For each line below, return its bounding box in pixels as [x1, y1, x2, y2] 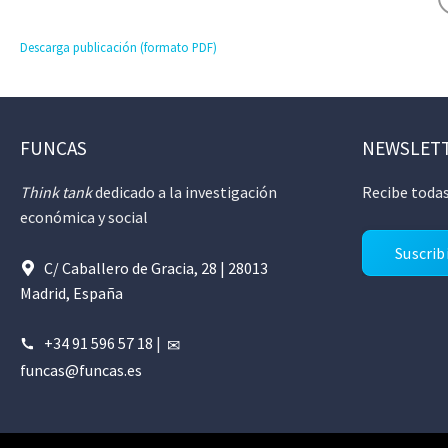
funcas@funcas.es [20, 359, 142, 380]
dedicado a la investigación [92, 182, 277, 202]
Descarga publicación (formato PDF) [20, 39, 217, 55]
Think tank [20, 182, 92, 202]
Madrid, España [20, 282, 123, 303]
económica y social [20, 207, 148, 227]
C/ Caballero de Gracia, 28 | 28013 [44, 257, 268, 278]
